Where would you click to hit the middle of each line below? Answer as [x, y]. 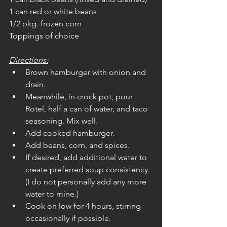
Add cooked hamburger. [70, 133]
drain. [36, 84]
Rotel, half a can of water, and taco [88, 109]
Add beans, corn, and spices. [78, 145]
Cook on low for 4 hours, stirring [84, 206]
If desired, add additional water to [87, 157]
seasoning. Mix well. [62, 121]
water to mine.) [52, 194]
